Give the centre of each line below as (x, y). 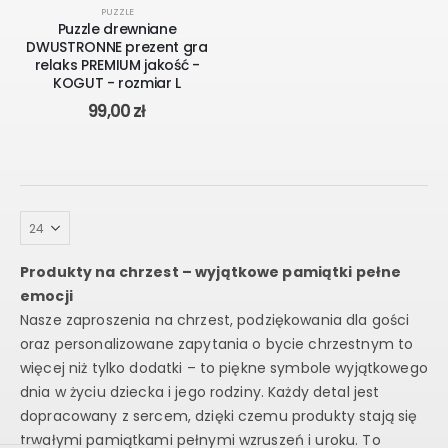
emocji (46, 296)
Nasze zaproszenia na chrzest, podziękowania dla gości (215, 320)
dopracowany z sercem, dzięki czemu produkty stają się (219, 416)
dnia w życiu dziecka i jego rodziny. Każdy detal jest (200, 392)
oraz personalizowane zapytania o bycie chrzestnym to (217, 344)
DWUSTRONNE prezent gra (117, 46)
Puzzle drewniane (117, 28)
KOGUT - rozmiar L (117, 82)
